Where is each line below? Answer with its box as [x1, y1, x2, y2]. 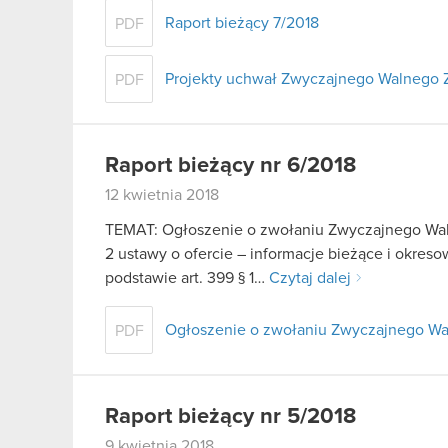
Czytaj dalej [269, 270, 351, 287]
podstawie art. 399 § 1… [105, 270, 269, 287]
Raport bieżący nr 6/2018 [105, 154, 356, 177]
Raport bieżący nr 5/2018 [105, 406, 356, 429]
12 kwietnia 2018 [105, 186, 219, 203]
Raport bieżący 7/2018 [165, 14, 319, 31]
